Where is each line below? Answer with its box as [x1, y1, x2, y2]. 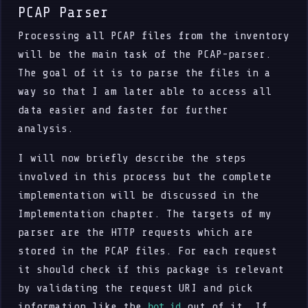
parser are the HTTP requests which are [18, 225, 254, 239]
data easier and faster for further [18, 103, 229, 116]
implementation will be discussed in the [18, 188, 260, 201]
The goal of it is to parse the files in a [18, 66, 272, 79]
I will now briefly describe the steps [18, 151, 247, 164]
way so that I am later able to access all [18, 85, 272, 98]
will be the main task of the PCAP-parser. [18, 47, 272, 60]
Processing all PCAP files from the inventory [18, 29, 290, 42]
